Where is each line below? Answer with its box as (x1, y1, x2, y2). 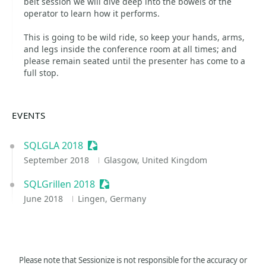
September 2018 (24, 154, 91, 166)
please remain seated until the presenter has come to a (24, 55, 245, 66)
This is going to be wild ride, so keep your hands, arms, (24, 31, 245, 43)
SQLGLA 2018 (24, 139, 83, 152)
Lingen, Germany (77, 193, 146, 204)
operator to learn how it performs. (24, 8, 160, 19)
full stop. (24, 67, 59, 78)
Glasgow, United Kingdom (103, 154, 207, 166)
